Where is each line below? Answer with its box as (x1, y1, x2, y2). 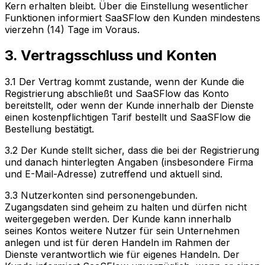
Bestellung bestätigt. (5, 123, 94, 135)
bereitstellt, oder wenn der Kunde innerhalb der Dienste (5, 99, 254, 112)
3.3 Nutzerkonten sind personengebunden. (5, 189, 198, 202)
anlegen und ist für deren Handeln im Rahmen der (5, 237, 230, 249)
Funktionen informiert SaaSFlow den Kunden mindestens (5, 11, 260, 24)
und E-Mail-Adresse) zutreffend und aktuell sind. (5, 168, 222, 180)
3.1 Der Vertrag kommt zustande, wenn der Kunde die (5, 76, 244, 88)
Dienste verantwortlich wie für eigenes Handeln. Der (5, 248, 240, 261)
